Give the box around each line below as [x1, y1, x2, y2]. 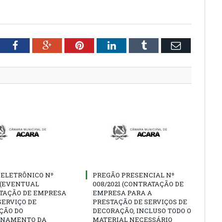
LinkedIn [115, 40, 152, 50]
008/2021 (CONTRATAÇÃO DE [93, 179, 184, 188]
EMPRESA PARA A [93, 188, 152, 197]
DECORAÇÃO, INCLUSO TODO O [93, 206, 191, 215]
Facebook [17, 40, 56, 50]
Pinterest [83, 40, 119, 50]
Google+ [51, 40, 86, 50]
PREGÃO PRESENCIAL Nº [93, 170, 174, 179]
